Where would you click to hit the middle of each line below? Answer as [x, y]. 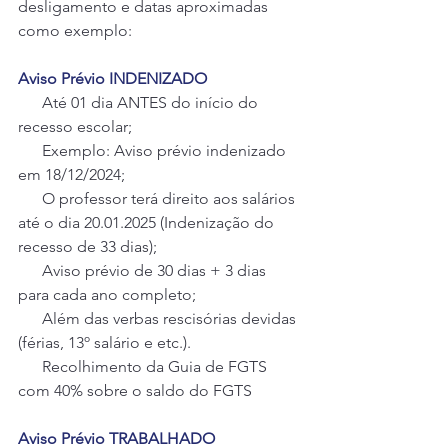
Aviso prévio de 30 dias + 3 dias [144, 270]
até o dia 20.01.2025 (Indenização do [148, 222]
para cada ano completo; [107, 294]
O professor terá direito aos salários [158, 198]
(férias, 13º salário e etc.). [104, 342]
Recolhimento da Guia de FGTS [144, 366]
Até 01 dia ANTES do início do [140, 102]
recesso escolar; [75, 126]
